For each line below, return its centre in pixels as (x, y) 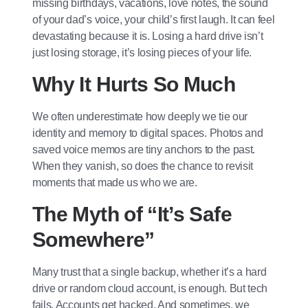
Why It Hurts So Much (134, 84)
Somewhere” (93, 239)
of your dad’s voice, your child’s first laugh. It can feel (154, 19)
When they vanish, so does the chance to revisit (143, 166)
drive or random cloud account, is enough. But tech (150, 288)
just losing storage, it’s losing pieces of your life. (142, 52)
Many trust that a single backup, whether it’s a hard (150, 272)
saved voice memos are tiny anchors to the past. (144, 149)
